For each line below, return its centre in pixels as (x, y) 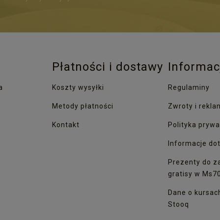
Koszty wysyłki (78, 87)
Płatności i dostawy (108, 67)
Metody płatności (83, 106)
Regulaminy (189, 87)
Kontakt (66, 124)
